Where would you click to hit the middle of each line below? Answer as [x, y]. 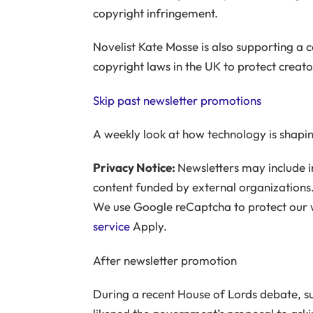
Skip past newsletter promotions [177, 100]
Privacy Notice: [135, 168]
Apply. [148, 226]
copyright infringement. [155, 13]
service [111, 226]
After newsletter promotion [165, 260]
